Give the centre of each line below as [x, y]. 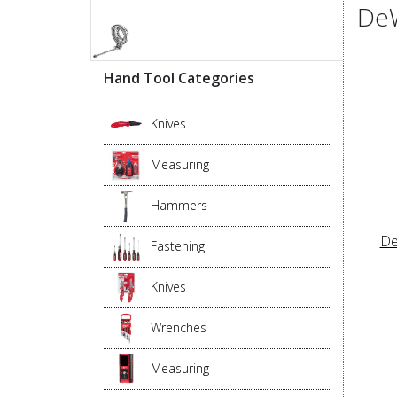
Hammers [179, 206]
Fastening [178, 246]
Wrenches [179, 328]
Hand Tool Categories [179, 78]
